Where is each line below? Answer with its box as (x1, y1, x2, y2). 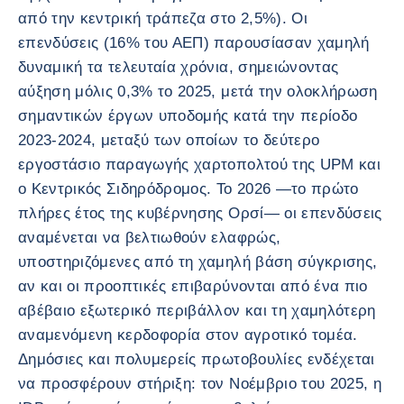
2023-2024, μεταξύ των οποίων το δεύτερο (18, 132, 320, 149)
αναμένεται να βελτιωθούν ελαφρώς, (18, 229, 281, 246)
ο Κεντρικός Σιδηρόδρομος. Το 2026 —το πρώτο (18, 180, 359, 197)
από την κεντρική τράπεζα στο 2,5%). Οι (18, 10, 308, 27)
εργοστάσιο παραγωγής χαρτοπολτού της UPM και (18, 156, 381, 173)
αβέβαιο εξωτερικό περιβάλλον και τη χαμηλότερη (18, 302, 376, 319)
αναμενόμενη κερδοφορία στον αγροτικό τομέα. (18, 326, 358, 344)
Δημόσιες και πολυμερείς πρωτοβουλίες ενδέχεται (18, 351, 375, 368)
